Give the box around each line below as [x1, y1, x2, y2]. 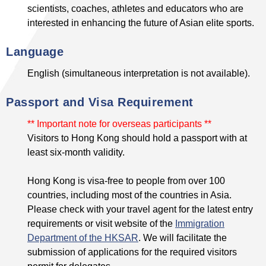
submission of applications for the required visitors [27, 246, 237, 258]
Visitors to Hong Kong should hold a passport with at [27, 132, 247, 144]
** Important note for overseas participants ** [27, 118, 211, 129]
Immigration [175, 218, 224, 229]
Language [6, 45, 64, 59]
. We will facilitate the [138, 232, 227, 243]
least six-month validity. [27, 147, 125, 158]
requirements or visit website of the [27, 218, 175, 229]
